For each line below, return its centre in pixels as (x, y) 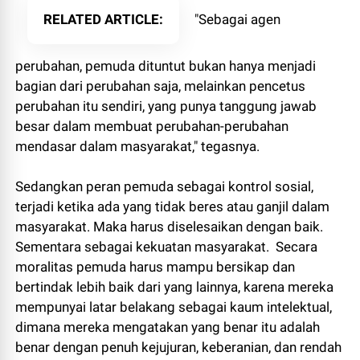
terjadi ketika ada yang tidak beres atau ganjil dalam (173, 206)
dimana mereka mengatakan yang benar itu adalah (168, 327)
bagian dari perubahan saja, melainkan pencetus (161, 86)
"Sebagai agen (236, 19)
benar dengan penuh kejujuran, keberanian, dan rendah (179, 347)
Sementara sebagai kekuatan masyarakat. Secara (167, 246)
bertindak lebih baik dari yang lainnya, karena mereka (175, 286)
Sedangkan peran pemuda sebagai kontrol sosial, (165, 186)
